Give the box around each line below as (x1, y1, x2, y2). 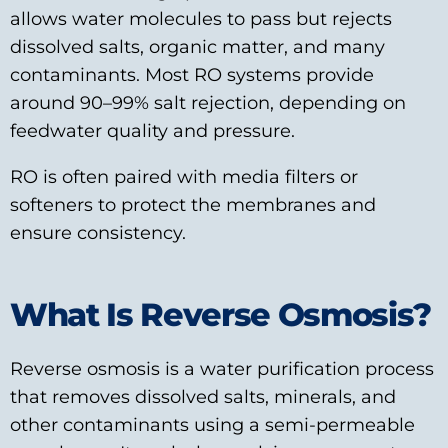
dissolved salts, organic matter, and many (10, 36, 385, 58)
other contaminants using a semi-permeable (10, 414, 415, 436)
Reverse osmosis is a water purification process (10, 358, 434, 380)
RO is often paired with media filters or (10, 166, 358, 188)
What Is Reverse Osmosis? (10, 295, 432, 334)
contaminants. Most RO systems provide (10, 64, 374, 86)
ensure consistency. (10, 222, 186, 244)
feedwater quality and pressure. (10, 120, 295, 142)
